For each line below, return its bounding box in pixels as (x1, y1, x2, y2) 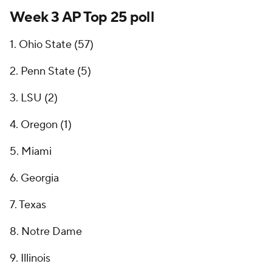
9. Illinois (10, 251, 50, 266)
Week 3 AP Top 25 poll (10, 8, 154, 27)
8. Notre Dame (10, 225, 82, 239)
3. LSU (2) (10, 91, 58, 106)
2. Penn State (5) (10, 64, 91, 79)
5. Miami (10, 144, 52, 159)
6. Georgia (10, 171, 59, 186)
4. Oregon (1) (10, 118, 72, 132)
